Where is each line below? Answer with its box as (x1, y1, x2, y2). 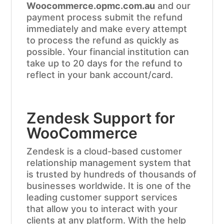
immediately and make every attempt (26, 23, 187, 34)
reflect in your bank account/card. (26, 69, 173, 80)
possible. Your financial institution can (26, 46, 189, 57)
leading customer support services (26, 192, 178, 203)
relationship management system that (26, 157, 191, 168)
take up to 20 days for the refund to (26, 58, 183, 69)
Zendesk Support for (26, 109, 175, 127)
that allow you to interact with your (26, 203, 178, 214)
